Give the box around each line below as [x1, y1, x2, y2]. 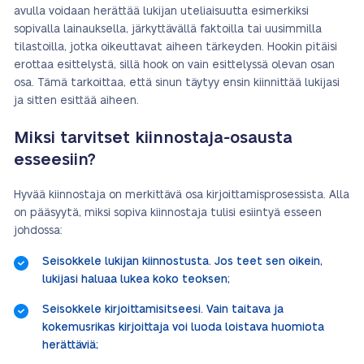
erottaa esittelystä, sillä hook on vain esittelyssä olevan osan [14, 59, 335, 71]
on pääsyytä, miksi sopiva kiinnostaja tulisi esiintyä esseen [14, 207, 322, 219]
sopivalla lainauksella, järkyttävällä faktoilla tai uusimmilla [14, 24, 322, 35]
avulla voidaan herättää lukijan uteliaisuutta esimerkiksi [14, 6, 309, 17]
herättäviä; [42, 340, 98, 351]
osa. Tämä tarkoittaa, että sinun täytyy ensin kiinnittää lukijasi [14, 77, 340, 89]
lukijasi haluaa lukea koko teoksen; [42, 274, 230, 285]
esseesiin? [14, 152, 96, 168]
